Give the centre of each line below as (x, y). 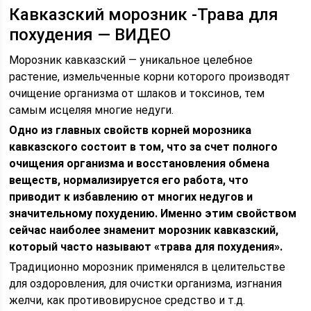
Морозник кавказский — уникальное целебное (131, 60)
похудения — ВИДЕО (90, 35)
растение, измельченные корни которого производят (150, 77)
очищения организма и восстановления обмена (140, 163)
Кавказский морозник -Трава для (144, 15)
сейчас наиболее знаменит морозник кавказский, (144, 230)
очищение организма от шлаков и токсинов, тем (137, 93)
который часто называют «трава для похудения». (146, 247)
